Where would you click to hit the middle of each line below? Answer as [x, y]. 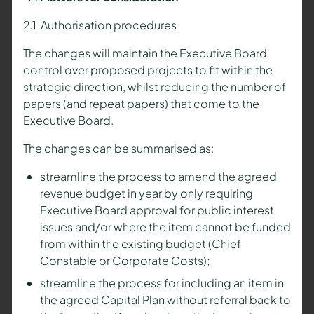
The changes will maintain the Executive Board [145, 53]
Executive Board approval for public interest [157, 210]
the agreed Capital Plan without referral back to [165, 300]
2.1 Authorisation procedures [100, 25]
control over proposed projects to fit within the [148, 70]
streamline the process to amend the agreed [158, 177]
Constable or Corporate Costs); [125, 261]
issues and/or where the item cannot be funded [165, 227]
